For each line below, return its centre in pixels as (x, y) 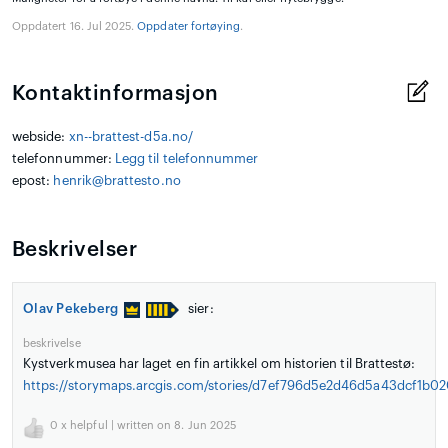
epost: (33, 181)
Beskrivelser (74, 250)
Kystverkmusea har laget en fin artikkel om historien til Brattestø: (219, 364)
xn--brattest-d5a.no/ (130, 137)
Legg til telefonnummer (186, 159)
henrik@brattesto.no (117, 181)
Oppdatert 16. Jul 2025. (75, 27)
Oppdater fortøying (189, 27)
